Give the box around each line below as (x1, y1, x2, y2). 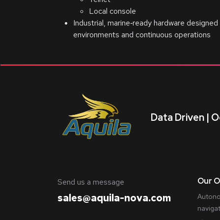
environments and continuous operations (73, 29, 211, 40)
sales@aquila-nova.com (57, 192, 171, 204)
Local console (89, 6, 136, 16)
